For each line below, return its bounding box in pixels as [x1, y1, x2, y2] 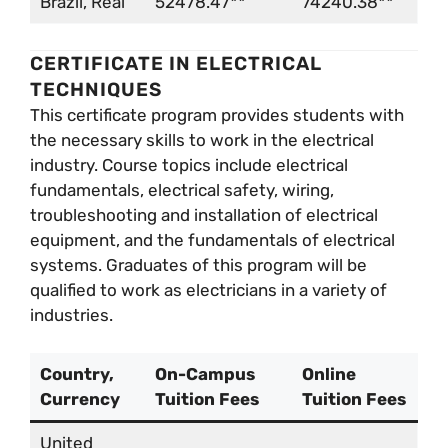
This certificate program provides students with [30, 104, 404, 125]
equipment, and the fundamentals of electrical [30, 229, 395, 250]
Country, [39, 364, 114, 385]
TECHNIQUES [30, 77, 162, 101]
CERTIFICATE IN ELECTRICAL [30, 51, 322, 75]
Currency [39, 389, 120, 410]
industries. [30, 304, 113, 325]
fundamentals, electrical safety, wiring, [30, 179, 334, 200]
